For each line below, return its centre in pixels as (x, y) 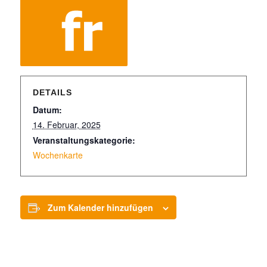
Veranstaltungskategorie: (84, 140)
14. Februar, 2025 (66, 125)
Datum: (47, 110)
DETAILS (52, 92)
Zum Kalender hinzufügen (100, 207)
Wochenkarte (58, 155)
